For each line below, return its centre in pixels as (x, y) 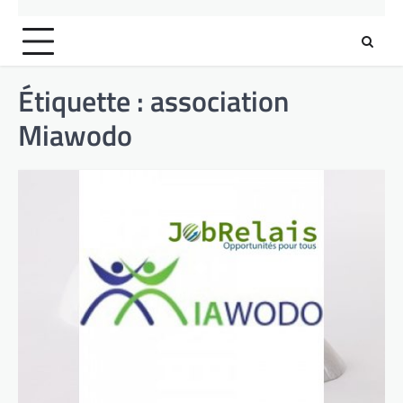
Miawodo (75, 135)
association (219, 101)
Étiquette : (84, 101)
